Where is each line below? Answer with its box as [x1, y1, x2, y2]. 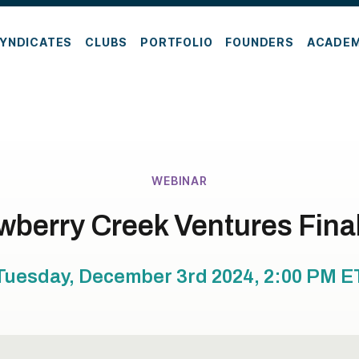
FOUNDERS [225, 34, 294, 49]
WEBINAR [151, 174, 208, 188]
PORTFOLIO [140, 34, 213, 49]
